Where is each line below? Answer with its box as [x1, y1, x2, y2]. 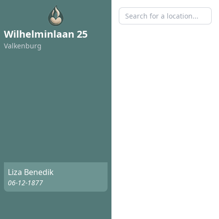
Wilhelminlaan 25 [4, 27, 88, 41]
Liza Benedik [8, 167, 54, 178]
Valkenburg [4, 41, 42, 50]
